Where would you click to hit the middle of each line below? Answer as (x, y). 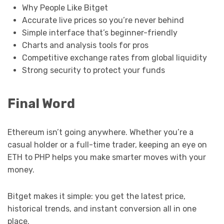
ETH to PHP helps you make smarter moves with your (107, 157)
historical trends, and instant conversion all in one (102, 209)
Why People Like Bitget (65, 7)
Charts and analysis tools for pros (85, 45)
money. (21, 170)
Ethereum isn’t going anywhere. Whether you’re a (100, 132)
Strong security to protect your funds (93, 70)
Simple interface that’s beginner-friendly (99, 32)
